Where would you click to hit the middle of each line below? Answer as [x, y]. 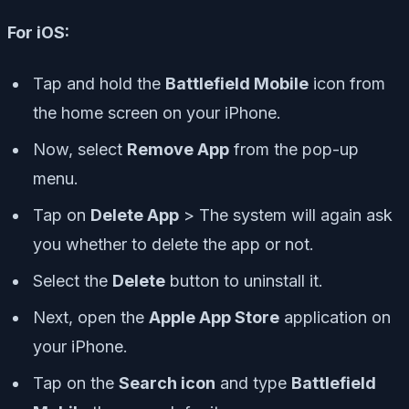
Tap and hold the [99, 84]
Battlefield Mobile [237, 84]
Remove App [178, 150]
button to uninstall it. [244, 281]
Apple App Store [214, 318]
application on [335, 318]
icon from [347, 84]
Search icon [167, 383]
